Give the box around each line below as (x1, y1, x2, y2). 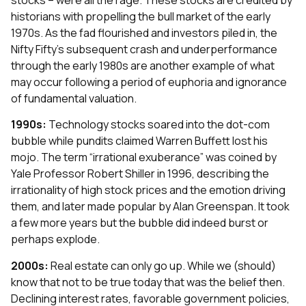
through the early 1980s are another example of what (11, 57, 275, 73)
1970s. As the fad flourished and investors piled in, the (11, 25, 277, 40)
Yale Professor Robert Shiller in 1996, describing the (11, 166, 269, 182)
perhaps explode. (11, 232, 100, 247)
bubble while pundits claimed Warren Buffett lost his (11, 133, 268, 149)
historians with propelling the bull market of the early (11, 8, 270, 24)
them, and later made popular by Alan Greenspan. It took (11, 199, 290, 214)
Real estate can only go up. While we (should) (48, 258, 276, 273)
